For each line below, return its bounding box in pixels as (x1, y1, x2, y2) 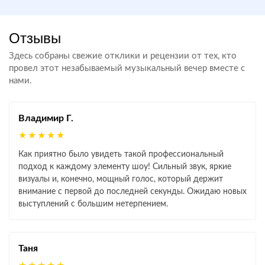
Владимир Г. (18, 114, 73, 123)
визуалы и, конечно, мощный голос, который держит (18, 175, 223, 183)
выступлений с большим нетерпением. (18, 200, 168, 208)
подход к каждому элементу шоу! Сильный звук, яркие (18, 163, 231, 171)
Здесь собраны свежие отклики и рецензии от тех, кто (9, 51, 237, 60)
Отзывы (9, 30, 61, 46)
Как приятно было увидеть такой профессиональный (18, 150, 224, 159)
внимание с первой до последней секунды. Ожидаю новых (18, 188, 247, 196)
